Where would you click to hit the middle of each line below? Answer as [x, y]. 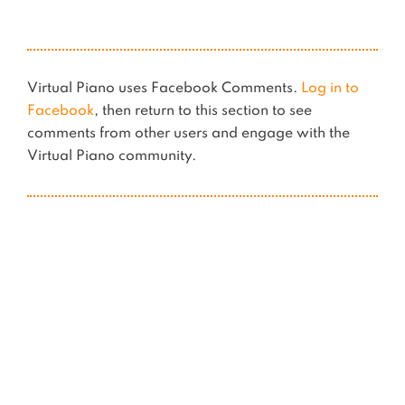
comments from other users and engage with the [188, 134]
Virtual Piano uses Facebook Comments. [164, 89]
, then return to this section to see [203, 111]
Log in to [330, 89]
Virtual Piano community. [112, 156]
